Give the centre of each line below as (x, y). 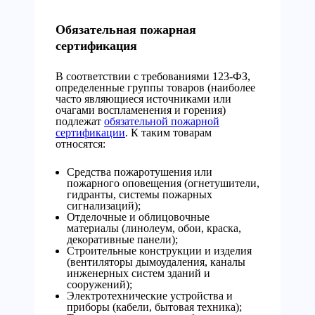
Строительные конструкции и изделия (159, 251)
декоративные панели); (122, 239)
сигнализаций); (104, 206)
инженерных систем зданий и (139, 273)
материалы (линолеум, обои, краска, (154, 228)
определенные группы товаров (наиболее (155, 88)
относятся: (81, 144)
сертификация (96, 46)
